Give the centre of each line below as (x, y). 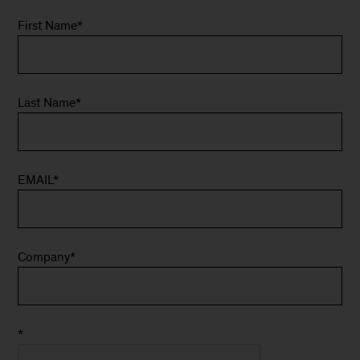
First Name (48, 25)
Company (44, 257)
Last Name (47, 102)
